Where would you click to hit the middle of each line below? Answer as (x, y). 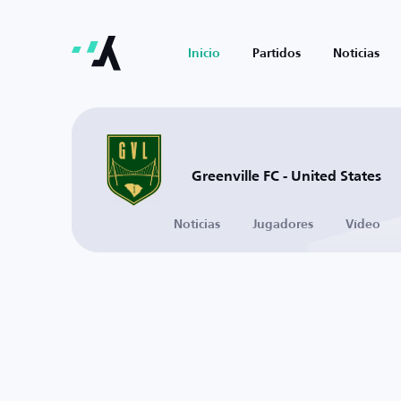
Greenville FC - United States (286, 177)
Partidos (277, 54)
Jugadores (283, 225)
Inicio (204, 54)
